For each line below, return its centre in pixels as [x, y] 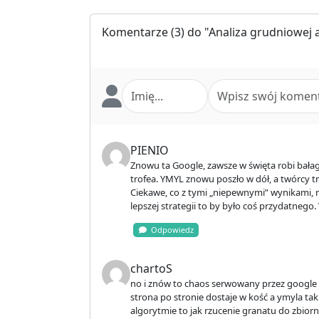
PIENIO [150, 151]
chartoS [151, 269]
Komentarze [135, 32]
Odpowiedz [170, 230]
